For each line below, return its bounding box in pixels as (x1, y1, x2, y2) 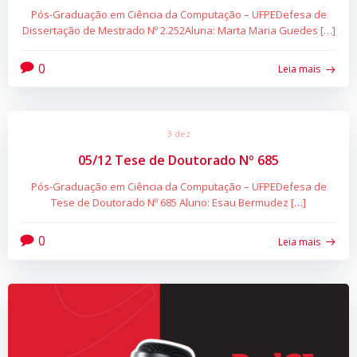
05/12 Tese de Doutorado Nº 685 (78, 151, 279, 170)
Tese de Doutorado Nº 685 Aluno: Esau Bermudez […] (51, 195, 306, 210)
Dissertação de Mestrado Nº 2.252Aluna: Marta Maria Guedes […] (22, 22, 335, 37)
